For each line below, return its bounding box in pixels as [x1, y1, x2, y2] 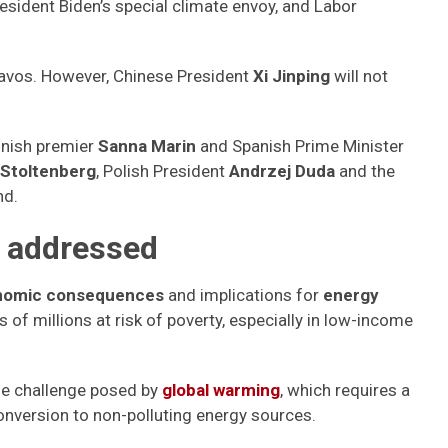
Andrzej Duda [229, 161, 335, 181]
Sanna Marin [98, 136, 196, 156]
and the [335, 161, 395, 181]
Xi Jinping [253, 66, 330, 86]
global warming [162, 380, 280, 400]
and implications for [164, 285, 323, 305]
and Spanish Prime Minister [196, 136, 404, 156]
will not [330, 66, 388, 86]
